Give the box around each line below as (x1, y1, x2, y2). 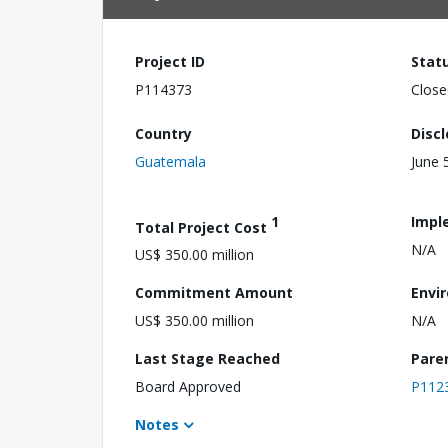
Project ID (135, 52, 205, 71)
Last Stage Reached (135, 349, 280, 369)
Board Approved (135, 377, 241, 397)
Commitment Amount (135, 283, 293, 303)
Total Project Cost (135, 217, 271, 237)
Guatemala (135, 151, 206, 171)
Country (135, 123, 192, 143)
